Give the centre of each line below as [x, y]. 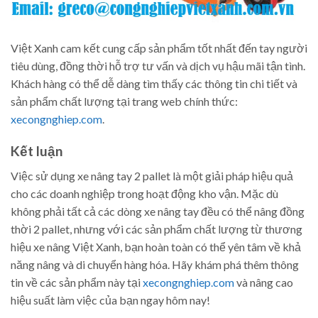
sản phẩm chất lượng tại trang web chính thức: [124, 102]
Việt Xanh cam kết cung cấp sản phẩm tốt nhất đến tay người [159, 48]
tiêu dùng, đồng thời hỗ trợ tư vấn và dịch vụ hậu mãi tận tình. [158, 66]
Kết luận [37, 150]
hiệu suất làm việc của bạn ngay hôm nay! [110, 300]
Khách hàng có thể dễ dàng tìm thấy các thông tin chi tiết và [154, 84]
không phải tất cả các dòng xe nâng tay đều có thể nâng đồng [158, 211]
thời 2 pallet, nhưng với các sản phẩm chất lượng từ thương [157, 229]
